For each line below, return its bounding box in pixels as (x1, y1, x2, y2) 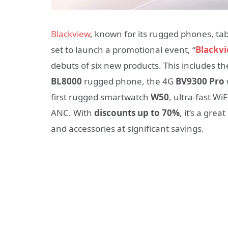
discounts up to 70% (94, 107, 180, 119)
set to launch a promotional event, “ (51, 44, 195, 56)
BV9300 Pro (176, 75, 224, 88)
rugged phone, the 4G (82, 75, 176, 88)
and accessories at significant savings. (51, 123, 204, 135)
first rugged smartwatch (51, 91, 151, 103)
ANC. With (51, 107, 94, 119)
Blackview (51, 28, 90, 40)
